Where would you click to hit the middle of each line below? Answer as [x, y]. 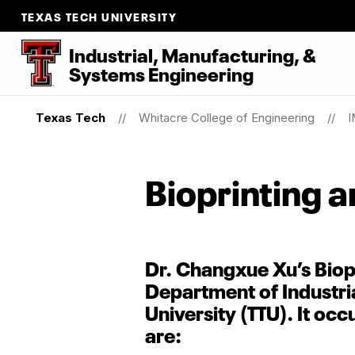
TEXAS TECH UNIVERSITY [99, 16]
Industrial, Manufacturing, [185, 53]
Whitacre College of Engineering [226, 118]
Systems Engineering [161, 73]
